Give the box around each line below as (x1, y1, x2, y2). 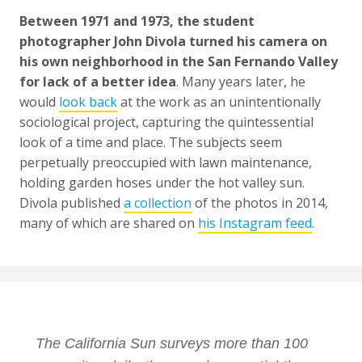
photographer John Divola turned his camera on (19, 32, 327, 50)
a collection (124, 193, 192, 212)
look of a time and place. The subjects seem (19, 133, 282, 151)
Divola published (19, 193, 124, 212)
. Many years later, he (176, 72, 305, 90)
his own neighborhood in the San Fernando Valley (19, 52, 338, 70)
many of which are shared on (19, 213, 198, 232)
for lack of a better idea (19, 72, 176, 90)
